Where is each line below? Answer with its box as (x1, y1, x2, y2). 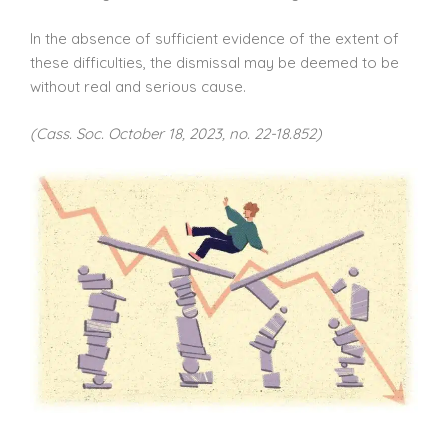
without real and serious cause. (30, 77, 246, 97)
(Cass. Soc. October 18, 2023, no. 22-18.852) (30, 123, 322, 143)
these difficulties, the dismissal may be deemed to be (30, 53, 399, 73)
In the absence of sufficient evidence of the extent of (30, 29, 399, 49)
